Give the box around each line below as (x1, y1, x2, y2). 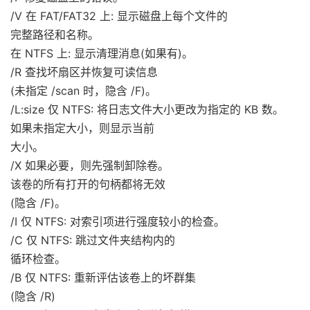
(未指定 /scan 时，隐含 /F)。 (10, 84, 156, 98)
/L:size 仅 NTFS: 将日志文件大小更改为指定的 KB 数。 (10, 102, 284, 116)
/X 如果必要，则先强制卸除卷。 (10, 158, 169, 172)
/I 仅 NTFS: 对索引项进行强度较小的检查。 (10, 215, 225, 228)
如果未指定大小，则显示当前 (10, 121, 154, 135)
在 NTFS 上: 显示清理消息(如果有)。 (10, 46, 193, 60)
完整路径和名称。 (10, 28, 99, 42)
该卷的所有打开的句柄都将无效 (10, 177, 165, 191)
